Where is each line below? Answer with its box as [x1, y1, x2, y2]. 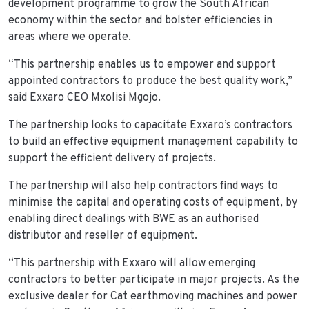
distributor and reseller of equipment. [8, 228, 197, 243]
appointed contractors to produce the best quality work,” [8, 74, 292, 88]
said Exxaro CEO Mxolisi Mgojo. [8, 90, 161, 105]
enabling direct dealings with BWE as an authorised [8, 212, 259, 226]
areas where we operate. [8, 30, 131, 44]
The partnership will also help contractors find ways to [8, 179, 278, 193]
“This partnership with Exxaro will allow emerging [8, 256, 255, 270]
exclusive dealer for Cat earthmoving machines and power [8, 289, 297, 303]
